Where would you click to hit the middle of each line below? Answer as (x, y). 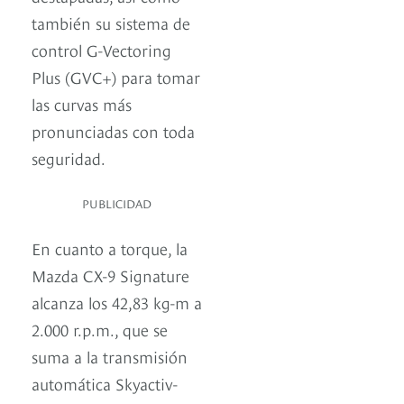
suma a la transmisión (110, 356)
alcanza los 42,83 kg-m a (117, 302)
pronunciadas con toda (113, 131)
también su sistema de (111, 23)
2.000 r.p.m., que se (100, 329)
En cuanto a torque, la (110, 248)
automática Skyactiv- (105, 383)
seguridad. (69, 158)
